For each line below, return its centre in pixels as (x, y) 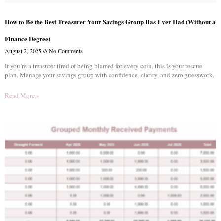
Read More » (22, 95)
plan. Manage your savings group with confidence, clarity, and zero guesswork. (110, 75)
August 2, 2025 (24, 51)
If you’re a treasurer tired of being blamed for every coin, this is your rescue (104, 66)
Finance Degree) (28, 39)
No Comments (65, 51)
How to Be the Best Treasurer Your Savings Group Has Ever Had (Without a (110, 21)
